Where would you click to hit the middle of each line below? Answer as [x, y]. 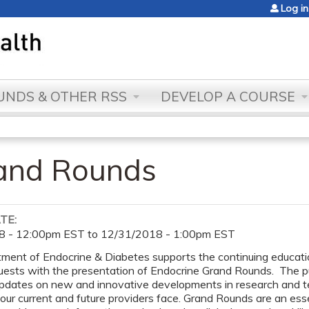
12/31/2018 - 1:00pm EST [168, 234]
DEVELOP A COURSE [228, 97]
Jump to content [154, 8]
